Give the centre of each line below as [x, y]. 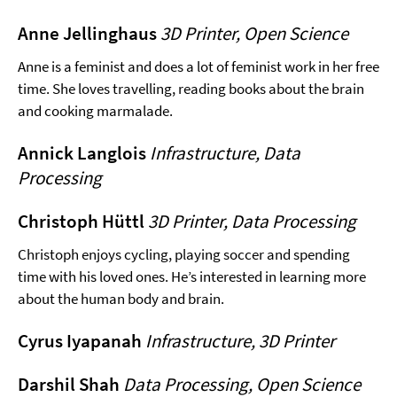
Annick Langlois [84, 152]
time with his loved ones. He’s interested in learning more [192, 276]
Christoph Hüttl [83, 221]
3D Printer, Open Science [254, 33]
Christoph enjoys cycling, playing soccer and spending [184, 254]
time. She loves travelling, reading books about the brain [191, 88]
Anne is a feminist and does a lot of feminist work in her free [198, 66]
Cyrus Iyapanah [82, 340]
